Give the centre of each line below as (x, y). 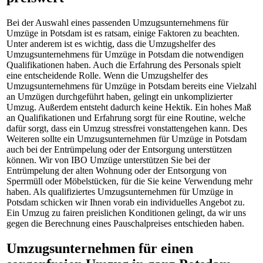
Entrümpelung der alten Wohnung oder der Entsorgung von (117, 171)
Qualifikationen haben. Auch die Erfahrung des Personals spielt (124, 65)
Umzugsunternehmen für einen (100, 249)
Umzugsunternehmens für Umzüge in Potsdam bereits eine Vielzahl (131, 86)
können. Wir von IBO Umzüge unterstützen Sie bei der (108, 160)
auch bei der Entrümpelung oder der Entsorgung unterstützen (119, 150)
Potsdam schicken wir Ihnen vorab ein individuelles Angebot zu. (126, 203)
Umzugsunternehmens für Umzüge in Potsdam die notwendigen (125, 55)
